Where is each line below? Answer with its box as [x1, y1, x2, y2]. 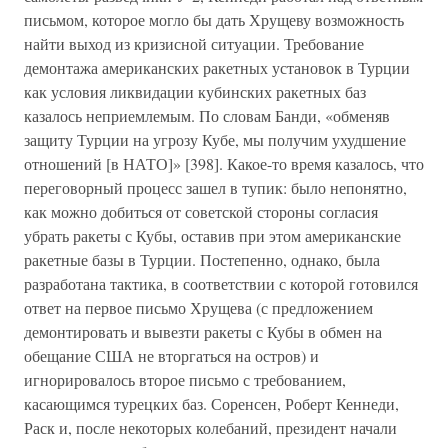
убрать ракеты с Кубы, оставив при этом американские [24, 225, 401, 246]
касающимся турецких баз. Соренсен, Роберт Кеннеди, [24, 393, 399, 414]
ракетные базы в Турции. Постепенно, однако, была [24, 249, 380, 270]
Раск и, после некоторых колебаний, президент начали [24, 417, 397, 438]
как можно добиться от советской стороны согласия [24, 201, 378, 222]
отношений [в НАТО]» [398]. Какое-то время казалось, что [24, 153, 424, 174]
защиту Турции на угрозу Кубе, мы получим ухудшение [24, 129, 406, 150]
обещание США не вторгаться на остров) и [24, 345, 319, 366]
